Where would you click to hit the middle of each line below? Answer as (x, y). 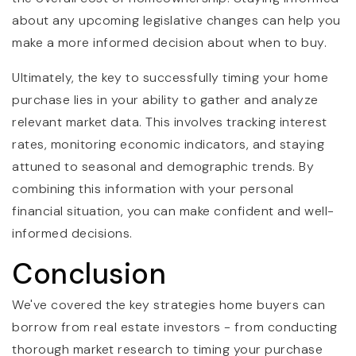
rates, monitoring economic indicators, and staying (168, 144)
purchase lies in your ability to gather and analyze (165, 99)
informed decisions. (72, 233)
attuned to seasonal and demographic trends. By (163, 166)
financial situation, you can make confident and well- (173, 211)
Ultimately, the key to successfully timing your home (170, 77)
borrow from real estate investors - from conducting (175, 327)
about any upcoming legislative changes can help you (176, 20)
